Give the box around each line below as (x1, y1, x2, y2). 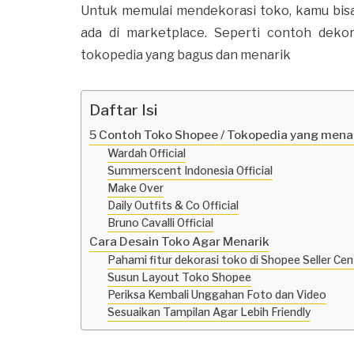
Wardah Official (107, 147, 186, 160)
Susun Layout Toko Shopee (107, 271, 251, 284)
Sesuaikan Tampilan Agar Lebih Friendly (107, 306, 311, 319)
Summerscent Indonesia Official (107, 164, 273, 178)
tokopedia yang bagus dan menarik (81, 47, 291, 63)
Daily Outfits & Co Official (107, 199, 239, 213)
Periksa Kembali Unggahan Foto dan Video (107, 288, 326, 302)
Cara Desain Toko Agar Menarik (89, 234, 269, 250)
